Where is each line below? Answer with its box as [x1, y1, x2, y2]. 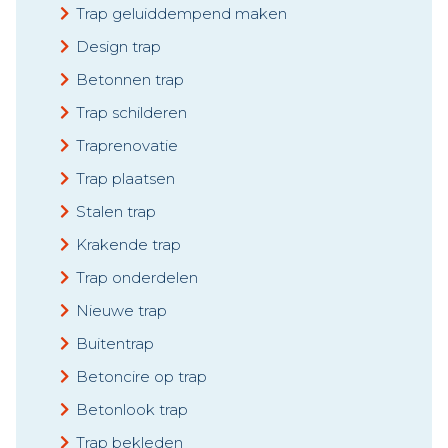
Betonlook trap [76, 399, 188, 419]
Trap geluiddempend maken [76, 3, 287, 23]
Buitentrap [76, 333, 154, 353]
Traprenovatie [76, 135, 178, 155]
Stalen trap [76, 201, 156, 221]
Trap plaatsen [76, 168, 175, 188]
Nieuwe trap [76, 300, 167, 320]
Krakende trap [76, 234, 181, 254]
